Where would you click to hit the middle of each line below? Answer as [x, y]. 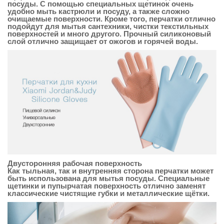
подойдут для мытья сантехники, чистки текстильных [108, 26]
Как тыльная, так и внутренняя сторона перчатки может [110, 171]
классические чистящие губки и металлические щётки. [108, 193]
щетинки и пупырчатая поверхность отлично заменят [106, 186]
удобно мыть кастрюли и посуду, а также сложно [98, 11]
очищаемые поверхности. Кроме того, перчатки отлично [111, 19]
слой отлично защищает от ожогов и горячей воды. [103, 41]
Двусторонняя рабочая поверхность [75, 163]
